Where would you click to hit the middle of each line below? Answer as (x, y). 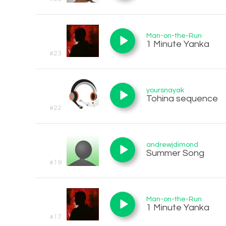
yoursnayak (165, 90)
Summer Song (175, 153)
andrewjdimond (172, 145)
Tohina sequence (182, 99)
